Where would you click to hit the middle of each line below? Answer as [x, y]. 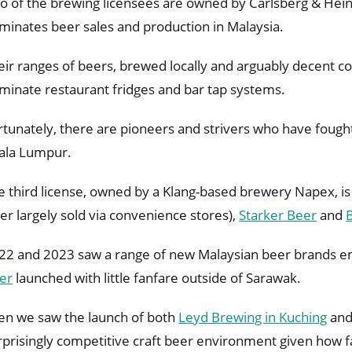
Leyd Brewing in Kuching [253, 317]
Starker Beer [278, 215]
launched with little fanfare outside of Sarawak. [157, 278]
